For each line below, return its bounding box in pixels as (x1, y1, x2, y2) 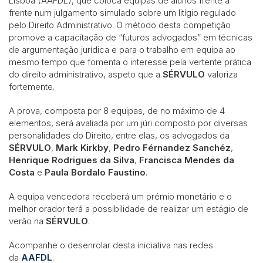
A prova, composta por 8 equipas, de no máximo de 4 (9, 104, 225, 116)
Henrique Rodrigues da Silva (9, 154, 134, 166)
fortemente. (9, 80, 55, 92)
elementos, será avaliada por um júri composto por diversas (9, 117, 248, 129)
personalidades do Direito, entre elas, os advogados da (9, 129, 230, 141)
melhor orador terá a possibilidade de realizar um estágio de (9, 203, 248, 214)
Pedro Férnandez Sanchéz (113, 141, 231, 153)
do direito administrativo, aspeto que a (9, 68, 163, 80)
